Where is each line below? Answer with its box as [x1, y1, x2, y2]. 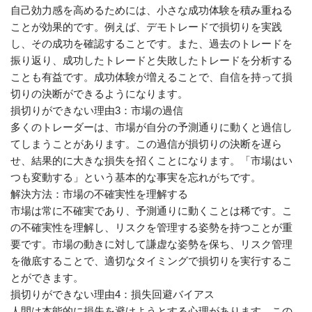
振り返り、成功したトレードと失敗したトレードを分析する [10, 54, 292, 66]
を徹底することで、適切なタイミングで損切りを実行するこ [10, 255, 292, 267]
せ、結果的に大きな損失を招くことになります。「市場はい [10, 155, 292, 166]
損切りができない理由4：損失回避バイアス [10, 288, 214, 300]
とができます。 [10, 272, 84, 283]
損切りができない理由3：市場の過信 [10, 104, 183, 116]
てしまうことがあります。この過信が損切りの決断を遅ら [10, 138, 282, 150]
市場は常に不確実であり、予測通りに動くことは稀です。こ [10, 205, 292, 217]
